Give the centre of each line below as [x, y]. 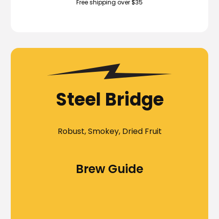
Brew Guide [109, 169]
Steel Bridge [109, 99]
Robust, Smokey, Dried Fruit [109, 131]
